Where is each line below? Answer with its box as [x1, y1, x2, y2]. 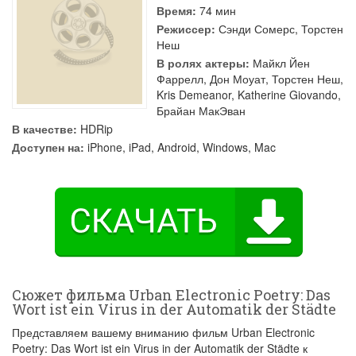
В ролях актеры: [157, 55, 250, 71]
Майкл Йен [253, 55, 310, 71]
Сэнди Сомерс [219, 21, 295, 37]
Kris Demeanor [157, 87, 231, 103]
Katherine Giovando [238, 87, 338, 103]
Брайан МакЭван [157, 103, 246, 118]
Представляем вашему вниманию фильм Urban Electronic [12, 324, 315, 340]
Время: [157, 2, 196, 18]
